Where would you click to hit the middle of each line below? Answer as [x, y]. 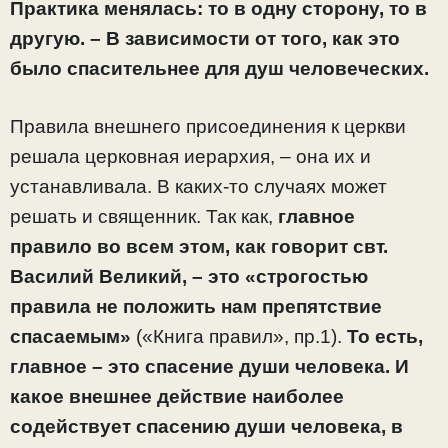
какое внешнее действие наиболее [177, 397]
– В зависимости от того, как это [245, 38]
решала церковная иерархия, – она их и [190, 157]
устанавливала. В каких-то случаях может [198, 187]
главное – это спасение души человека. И [209, 367]
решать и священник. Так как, [144, 217]
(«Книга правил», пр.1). [239, 337]
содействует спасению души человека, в [206, 427]
